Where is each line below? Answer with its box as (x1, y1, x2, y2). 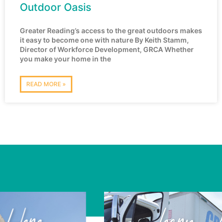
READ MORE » (26, 80, 66, 88)
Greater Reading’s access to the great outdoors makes (20, 26, 202, 35)
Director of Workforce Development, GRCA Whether (20, 45, 194, 54)
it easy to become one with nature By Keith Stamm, (20, 36, 189, 45)
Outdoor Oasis (20, 1, 91, 14)
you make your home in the (20, 55, 111, 63)
